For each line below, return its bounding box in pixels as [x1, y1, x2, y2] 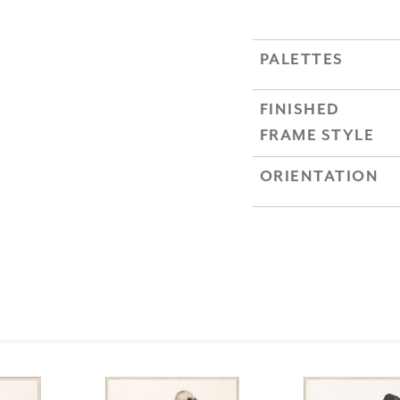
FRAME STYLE [259, 127, 375, 146]
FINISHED [259, 101, 340, 120]
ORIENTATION [259, 168, 379, 187]
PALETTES [259, 51, 344, 70]
